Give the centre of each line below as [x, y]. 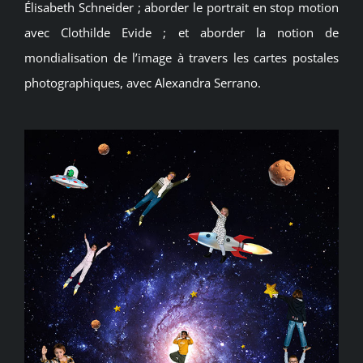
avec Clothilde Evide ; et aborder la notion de [181, 33]
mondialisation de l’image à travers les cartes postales [181, 58]
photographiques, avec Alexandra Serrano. [143, 83]
